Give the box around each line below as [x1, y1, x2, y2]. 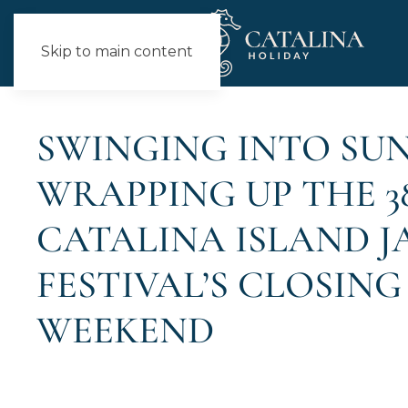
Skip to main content [41, 43, 193, 60]
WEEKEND [36, 307, 214, 353]
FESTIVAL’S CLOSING [36, 261, 402, 308]
